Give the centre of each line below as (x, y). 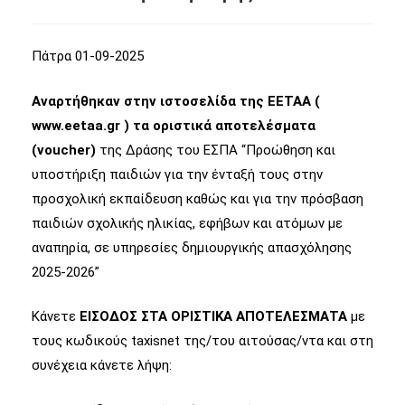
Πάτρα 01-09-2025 (88, 56)
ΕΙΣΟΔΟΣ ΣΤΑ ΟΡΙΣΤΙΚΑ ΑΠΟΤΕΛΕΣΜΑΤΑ (213, 316)
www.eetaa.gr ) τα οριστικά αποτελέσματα (174, 125)
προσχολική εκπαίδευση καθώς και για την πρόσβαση (198, 198)
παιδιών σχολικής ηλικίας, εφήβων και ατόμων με (187, 223)
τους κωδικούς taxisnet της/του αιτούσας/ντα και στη (202, 341)
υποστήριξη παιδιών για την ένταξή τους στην (177, 174)
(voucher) (66, 150)
